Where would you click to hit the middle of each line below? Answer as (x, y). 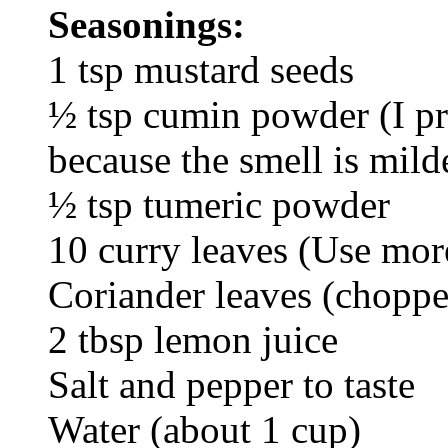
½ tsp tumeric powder (219, 204)
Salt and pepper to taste (231, 384)
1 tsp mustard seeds (201, 69)
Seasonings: (146, 24)
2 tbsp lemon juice (193, 339)
